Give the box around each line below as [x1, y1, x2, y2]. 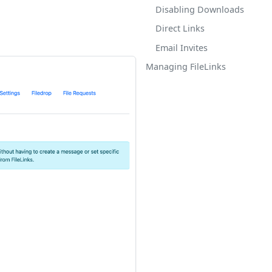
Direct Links [155, 22, 205, 35]
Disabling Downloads [155, 3, 244, 15]
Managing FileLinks [146, 61, 226, 73]
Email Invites [155, 41, 208, 53]
